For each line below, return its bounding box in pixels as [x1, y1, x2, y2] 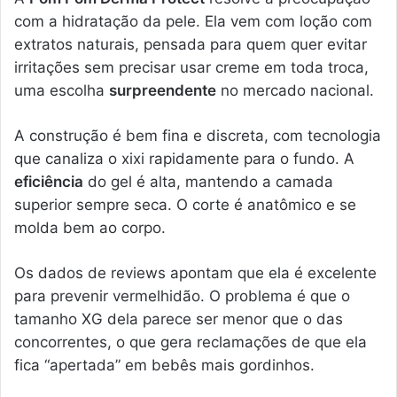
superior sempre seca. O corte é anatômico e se [14, 195, 356, 214]
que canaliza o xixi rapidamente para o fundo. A [14, 149, 354, 167]
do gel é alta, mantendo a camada [83, 172, 333, 191]
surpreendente [109, 81, 216, 99]
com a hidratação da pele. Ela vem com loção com [14, 12, 372, 30]
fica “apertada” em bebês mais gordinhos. [14, 355, 315, 374]
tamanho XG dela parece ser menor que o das [14, 309, 343, 328]
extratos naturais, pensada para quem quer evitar [14, 35, 367, 53]
